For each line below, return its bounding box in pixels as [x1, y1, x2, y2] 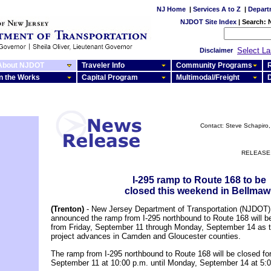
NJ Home [157, 5, 186, 13]
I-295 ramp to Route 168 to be [132, 175, 266, 185]
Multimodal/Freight [176, 73, 240, 82]
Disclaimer [200, 47, 233, 54]
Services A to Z [193, 5, 241, 13]
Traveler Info [82, 61, 125, 70]
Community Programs [176, 61, 252, 70]
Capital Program [82, 73, 138, 82]
